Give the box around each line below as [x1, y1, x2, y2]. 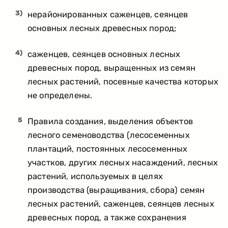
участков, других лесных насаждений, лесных [27, 157, 218, 167]
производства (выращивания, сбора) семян [27, 185, 205, 195]
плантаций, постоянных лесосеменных [27, 144, 188, 154]
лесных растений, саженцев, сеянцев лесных [27, 198, 214, 209]
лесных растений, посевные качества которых [27, 76, 218, 87]
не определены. [27, 90, 93, 100]
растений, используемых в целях [27, 171, 163, 181]
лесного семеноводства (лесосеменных [27, 130, 190, 140]
